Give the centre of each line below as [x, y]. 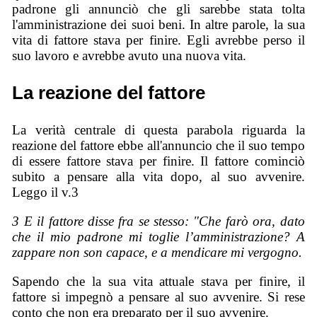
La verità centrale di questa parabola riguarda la [158, 130]
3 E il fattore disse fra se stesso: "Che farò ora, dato [158, 221]
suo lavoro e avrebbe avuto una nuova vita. [129, 55]
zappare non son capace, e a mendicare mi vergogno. [157, 252]
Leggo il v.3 [46, 192]
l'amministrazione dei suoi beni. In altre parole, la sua [158, 24]
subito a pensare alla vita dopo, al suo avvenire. [158, 177]
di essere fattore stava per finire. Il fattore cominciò [158, 161]
